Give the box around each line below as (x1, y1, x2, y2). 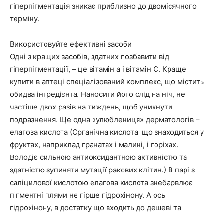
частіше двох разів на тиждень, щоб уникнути (10, 102, 172, 112)
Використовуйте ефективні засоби (10, 39, 132, 49)
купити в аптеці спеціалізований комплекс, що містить (10, 77, 204, 87)
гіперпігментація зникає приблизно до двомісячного (10, 1, 197, 11)
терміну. (10, 14, 39, 24)
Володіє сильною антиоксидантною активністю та (10, 153, 187, 162)
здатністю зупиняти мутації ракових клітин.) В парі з (10, 165, 195, 175)
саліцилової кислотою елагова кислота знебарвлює (10, 178, 193, 187)
